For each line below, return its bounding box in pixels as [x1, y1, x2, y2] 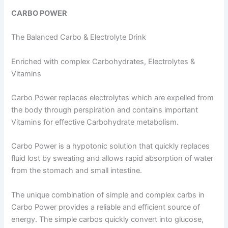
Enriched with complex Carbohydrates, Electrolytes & [11, 56, 195, 66]
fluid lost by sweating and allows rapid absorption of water [11, 154, 214, 163]
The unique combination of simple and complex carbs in [11, 190, 205, 199]
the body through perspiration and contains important [11, 105, 198, 115]
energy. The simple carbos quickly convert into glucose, [11, 214, 204, 224]
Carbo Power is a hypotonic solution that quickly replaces [11, 141, 210, 151]
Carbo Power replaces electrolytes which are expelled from [11, 93, 214, 102]
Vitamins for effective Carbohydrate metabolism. [11, 117, 179, 127]
